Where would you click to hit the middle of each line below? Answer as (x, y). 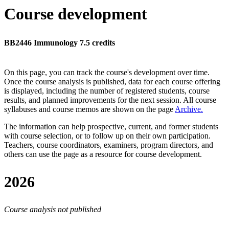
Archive (188, 109)
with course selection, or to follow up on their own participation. (107, 136)
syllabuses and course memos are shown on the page (89, 109)
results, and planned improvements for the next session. (94, 100)
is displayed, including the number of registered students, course (107, 91)
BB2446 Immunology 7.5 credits (60, 43)
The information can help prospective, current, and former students (111, 127)
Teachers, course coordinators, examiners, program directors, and (109, 145)
